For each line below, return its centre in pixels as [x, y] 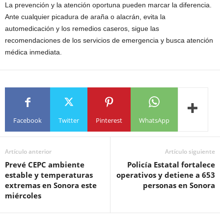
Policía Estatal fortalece [171, 164]
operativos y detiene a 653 [166, 175]
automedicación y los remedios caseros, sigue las [82, 28]
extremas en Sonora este [51, 185]
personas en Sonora [179, 185]
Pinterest [109, 121]
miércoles [23, 195]
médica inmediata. [33, 52]
